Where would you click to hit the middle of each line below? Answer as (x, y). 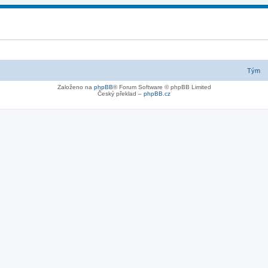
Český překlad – (121, 94)
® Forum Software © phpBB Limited (162, 87)
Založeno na (75, 87)
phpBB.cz (157, 94)
